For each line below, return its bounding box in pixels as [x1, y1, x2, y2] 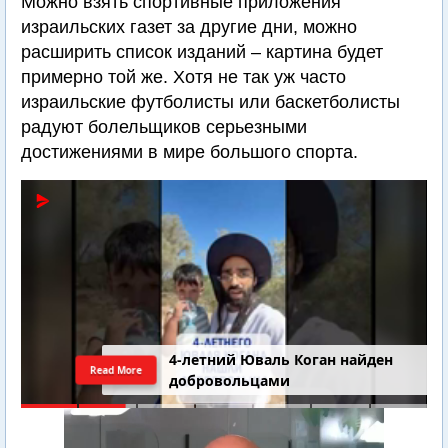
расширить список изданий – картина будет [21, 42, 383, 63]
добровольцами [169, 370, 291, 390]
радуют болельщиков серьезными [21, 117, 307, 138]
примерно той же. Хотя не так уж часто [21, 67, 346, 88]
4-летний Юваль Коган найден [169, 349, 394, 369]
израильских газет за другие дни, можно [21, 17, 357, 38]
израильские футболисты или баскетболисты [21, 92, 400, 113]
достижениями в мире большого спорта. [21, 142, 358, 163]
